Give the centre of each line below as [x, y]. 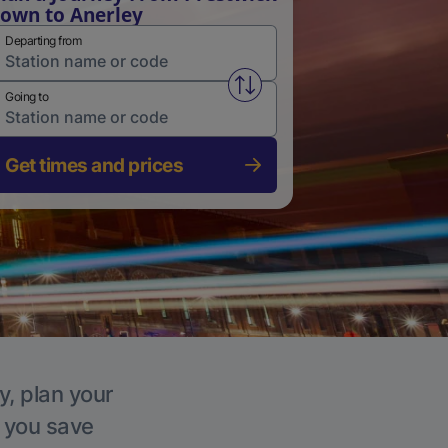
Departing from [43, 40]
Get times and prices [94, 165]
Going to [26, 96]
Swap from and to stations [344, 92]
